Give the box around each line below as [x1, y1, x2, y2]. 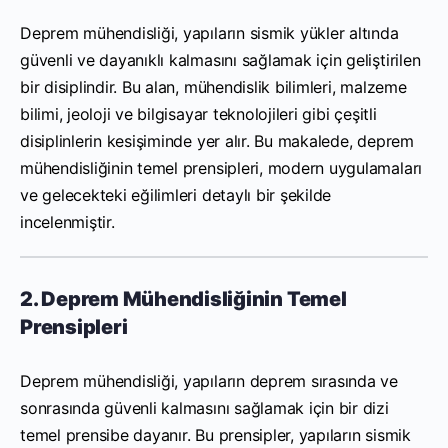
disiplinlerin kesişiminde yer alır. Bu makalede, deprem [20, 130, 414, 151]
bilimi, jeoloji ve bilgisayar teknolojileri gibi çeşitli [20, 103, 377, 124]
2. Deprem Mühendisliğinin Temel [20, 286, 347, 311]
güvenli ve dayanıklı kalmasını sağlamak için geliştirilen [20, 49, 421, 70]
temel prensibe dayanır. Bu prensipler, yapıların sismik [20, 424, 411, 445]
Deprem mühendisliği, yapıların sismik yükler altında [20, 22, 399, 43]
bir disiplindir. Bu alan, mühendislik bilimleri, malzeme [20, 76, 407, 97]
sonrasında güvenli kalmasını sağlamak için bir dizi [20, 397, 389, 418]
